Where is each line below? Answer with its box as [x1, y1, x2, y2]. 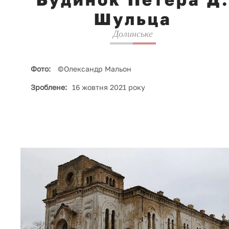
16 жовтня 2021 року [72, 82, 145, 91]
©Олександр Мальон [56, 64, 131, 73]
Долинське [113, 28, 153, 39]
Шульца [94, 9, 172, 29]
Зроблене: [31, 82, 67, 91]
